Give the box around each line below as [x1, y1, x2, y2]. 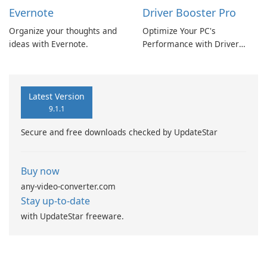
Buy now [21, 164, 60, 178]
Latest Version [29, 91, 85, 103]
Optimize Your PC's [142, 25, 216, 37]
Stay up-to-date [21, 194, 90, 208]
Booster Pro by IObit [142, 51, 222, 63]
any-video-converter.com [21, 181, 116, 193]
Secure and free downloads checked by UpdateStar [21, 126, 218, 138]
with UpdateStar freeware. [21, 210, 124, 222]
